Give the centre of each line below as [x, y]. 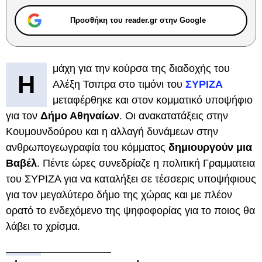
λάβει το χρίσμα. [44, 226]
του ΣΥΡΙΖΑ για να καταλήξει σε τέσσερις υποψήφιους [131, 179]
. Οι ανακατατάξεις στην [174, 116]
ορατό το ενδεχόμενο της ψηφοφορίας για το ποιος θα [130, 211]
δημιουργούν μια [210, 147]
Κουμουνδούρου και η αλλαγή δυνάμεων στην [112, 132]
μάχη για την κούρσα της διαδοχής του [141, 68]
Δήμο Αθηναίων [80, 116]
